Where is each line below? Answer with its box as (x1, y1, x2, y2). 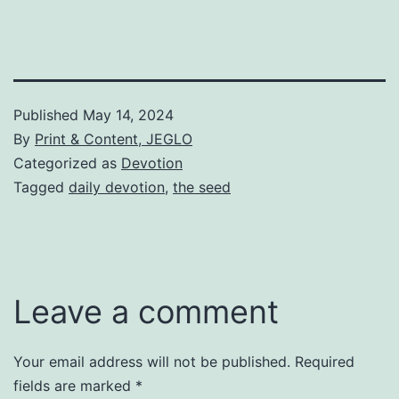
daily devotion (69, 178, 165, 197)
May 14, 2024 (83, 106, 174, 125)
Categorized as (13, 154, 121, 173)
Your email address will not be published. (13, 353, 290, 371)
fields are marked (13, 377, 135, 395)
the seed (173, 178, 231, 197)
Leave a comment (13, 292, 279, 332)
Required (295, 353, 354, 371)
